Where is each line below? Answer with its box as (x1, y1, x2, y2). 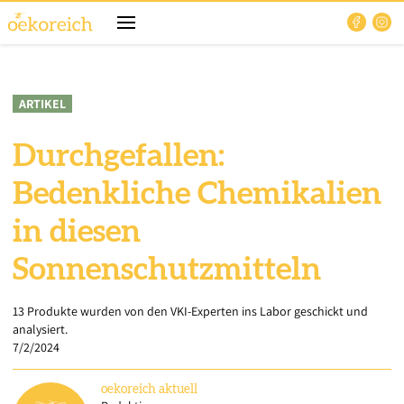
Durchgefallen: (13, 141, 225, 172)
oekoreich (101, 383, 156, 396)
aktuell (159, 383, 197, 396)
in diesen (13, 216, 141, 248)
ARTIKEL (19, 96, 66, 112)
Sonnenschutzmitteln (13, 254, 321, 286)
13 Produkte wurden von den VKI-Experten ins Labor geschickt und (13, 303, 368, 319)
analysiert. (13, 321, 68, 337)
